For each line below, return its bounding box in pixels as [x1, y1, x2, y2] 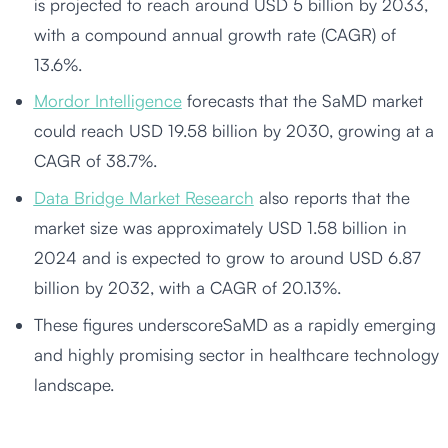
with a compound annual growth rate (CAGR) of [33, 23, 396, 45]
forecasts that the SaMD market [181, 90, 423, 112]
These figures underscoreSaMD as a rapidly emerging [33, 314, 436, 336]
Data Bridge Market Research [33, 187, 254, 209]
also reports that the [253, 187, 410, 209]
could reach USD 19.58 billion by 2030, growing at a [33, 120, 434, 142]
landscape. [33, 374, 114, 396]
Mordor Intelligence [33, 90, 182, 112]
